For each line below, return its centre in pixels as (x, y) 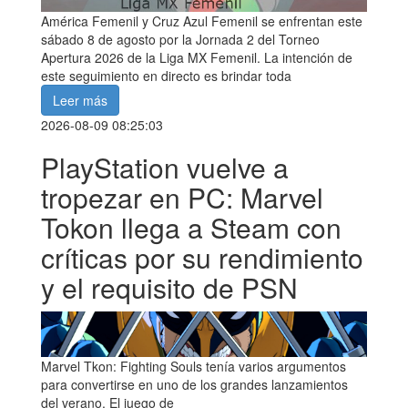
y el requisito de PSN (169, 288)
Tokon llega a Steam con (191, 228)
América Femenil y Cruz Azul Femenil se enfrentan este (202, 21)
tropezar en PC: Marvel (182, 198)
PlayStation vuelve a (165, 168)
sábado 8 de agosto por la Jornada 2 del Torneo (180, 40)
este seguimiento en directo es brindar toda (166, 76)
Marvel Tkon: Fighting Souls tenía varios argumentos (194, 366)
